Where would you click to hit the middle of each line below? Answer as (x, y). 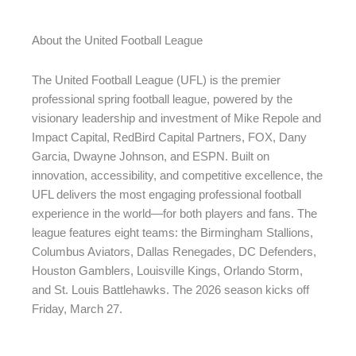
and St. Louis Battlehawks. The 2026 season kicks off (170, 290)
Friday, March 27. (77, 309)
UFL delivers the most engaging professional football (166, 194)
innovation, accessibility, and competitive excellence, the (177, 175)
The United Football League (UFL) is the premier (156, 80)
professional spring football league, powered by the (162, 99)
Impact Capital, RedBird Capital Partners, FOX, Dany (169, 137)
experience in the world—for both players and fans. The (174, 213)
